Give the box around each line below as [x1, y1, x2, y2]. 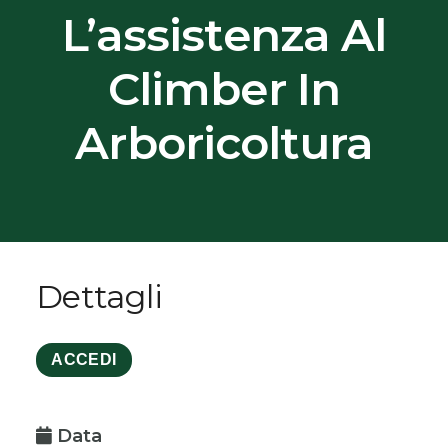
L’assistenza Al [61, 7, 387, 62]
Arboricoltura [75, 115, 373, 170]
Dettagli [36, 277, 163, 316]
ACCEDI [51, 351, 117, 369]
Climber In [107, 61, 340, 116]
